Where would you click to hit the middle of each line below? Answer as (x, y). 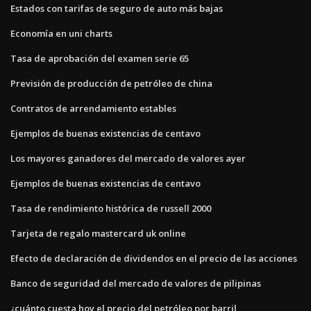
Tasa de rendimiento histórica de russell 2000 (111, 208)
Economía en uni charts (61, 33)
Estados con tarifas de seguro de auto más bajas (117, 8)
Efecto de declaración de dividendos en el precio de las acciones (154, 258)
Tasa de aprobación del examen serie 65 (100, 58)
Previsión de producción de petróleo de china (111, 83)
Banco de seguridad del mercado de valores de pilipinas (136, 283)
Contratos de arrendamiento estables (93, 108)
